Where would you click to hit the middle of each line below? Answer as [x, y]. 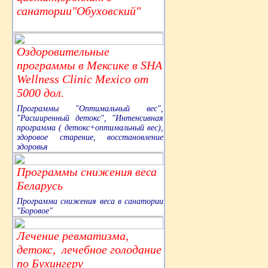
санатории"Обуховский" [79, 10]
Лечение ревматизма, [73, 235]
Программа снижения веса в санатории [90, 201]
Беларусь [40, 185]
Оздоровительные [63, 51]
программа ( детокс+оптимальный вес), [90, 127]
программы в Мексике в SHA [89, 65]
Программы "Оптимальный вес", [90, 108]
